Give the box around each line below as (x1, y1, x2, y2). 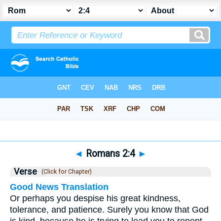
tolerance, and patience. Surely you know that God (10, 205, 209, 215)
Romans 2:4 (83, 148, 138, 159)
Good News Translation (10, 182, 109, 192)
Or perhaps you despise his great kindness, (10, 193, 181, 203)
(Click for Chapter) (38, 168, 92, 175)
